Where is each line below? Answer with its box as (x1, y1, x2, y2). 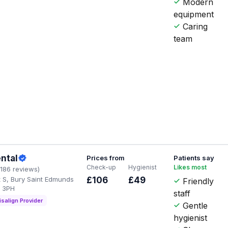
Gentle (180, 200, 208, 211)
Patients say (174, 153, 215, 162)
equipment (174, 9, 214, 19)
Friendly (180, 176, 214, 186)
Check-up (87, 163, 117, 171)
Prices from (87, 153, 125, 162)
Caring (180, 21, 208, 32)
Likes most (174, 163, 207, 171)
